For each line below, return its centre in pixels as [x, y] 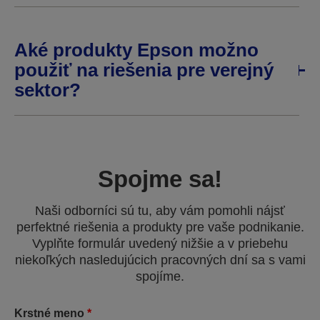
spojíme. [160, 276]
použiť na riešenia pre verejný [144, 70]
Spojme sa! [160, 179]
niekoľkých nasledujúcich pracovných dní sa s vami [160, 260]
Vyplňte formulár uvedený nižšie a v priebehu [160, 243]
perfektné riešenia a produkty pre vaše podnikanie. [160, 227]
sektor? [47, 90]
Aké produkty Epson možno [136, 50]
